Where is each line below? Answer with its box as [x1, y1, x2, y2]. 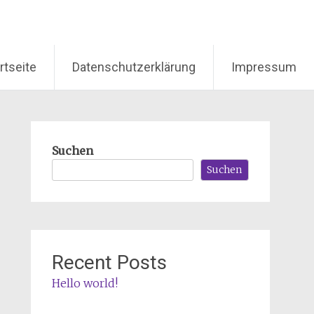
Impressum [231, 60, 296, 74]
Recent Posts [51, 250, 167, 274]
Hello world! [51, 275, 118, 290]
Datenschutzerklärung [72, 60, 196, 74]
